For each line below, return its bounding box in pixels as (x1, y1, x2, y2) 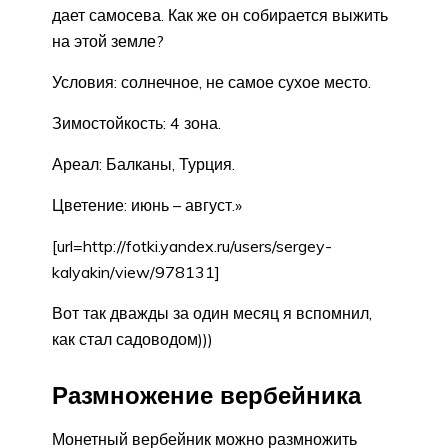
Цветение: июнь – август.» (52, 195, 242, 216)
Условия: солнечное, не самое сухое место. (52, 72, 371, 93)
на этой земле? (52, 31, 164, 52)
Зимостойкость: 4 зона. (52, 113, 221, 134)
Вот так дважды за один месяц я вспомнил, (52, 303, 372, 324)
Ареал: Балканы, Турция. (52, 154, 235, 175)
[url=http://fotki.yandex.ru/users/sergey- (52, 236, 332, 257)
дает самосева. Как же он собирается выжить (52, 5, 388, 26)
